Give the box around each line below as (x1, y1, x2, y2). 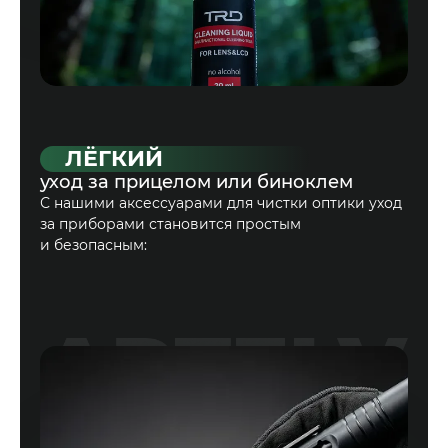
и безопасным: (40, 236, 147, 255)
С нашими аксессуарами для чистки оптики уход (40, 194, 402, 213)
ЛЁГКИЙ (65, 145, 163, 173)
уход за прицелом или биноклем (40, 171, 353, 194)
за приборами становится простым (40, 215, 301, 234)
